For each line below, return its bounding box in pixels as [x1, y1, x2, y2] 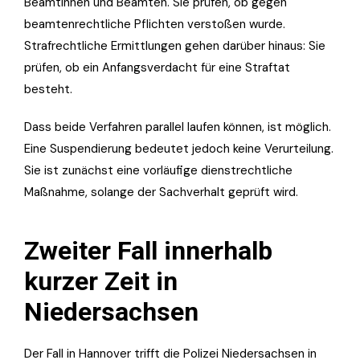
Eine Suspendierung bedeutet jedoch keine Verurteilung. [24, 140, 333, 157]
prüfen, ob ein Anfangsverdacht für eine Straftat [24, 59, 290, 76]
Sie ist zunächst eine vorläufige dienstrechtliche [24, 162, 292, 178]
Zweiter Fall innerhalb [24, 235, 272, 266]
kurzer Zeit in [24, 265, 178, 297]
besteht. [24, 80, 72, 97]
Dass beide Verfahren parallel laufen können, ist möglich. [24, 118, 331, 135]
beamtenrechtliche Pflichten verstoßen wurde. [24, 15, 285, 32]
